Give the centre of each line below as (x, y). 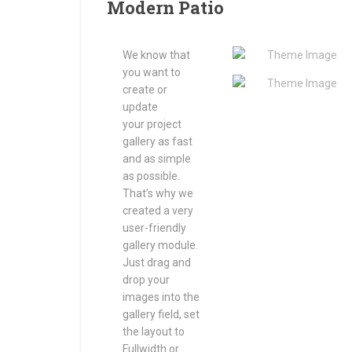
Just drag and (157, 262)
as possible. (151, 176)
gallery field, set (161, 314)
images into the (161, 297)
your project (152, 124)
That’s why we (158, 193)
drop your (146, 280)
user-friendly (154, 228)
